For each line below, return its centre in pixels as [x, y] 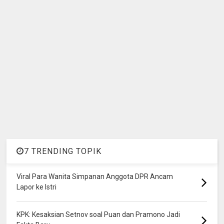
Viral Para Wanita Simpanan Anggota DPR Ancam [95, 176]
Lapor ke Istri [37, 187]
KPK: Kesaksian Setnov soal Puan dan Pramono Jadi [98, 214]
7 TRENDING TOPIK [63, 151]
